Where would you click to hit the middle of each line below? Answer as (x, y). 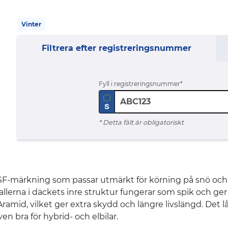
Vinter (31, 24)
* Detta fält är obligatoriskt (141, 123)
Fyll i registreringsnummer (140, 84)
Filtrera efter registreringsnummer (117, 48)
